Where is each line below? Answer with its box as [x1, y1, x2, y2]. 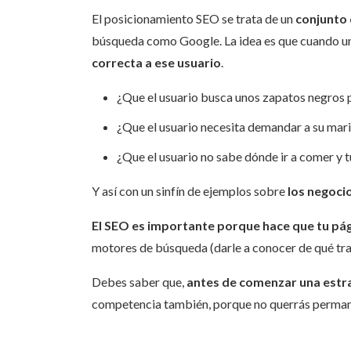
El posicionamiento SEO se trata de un [92, 11, 295, 27]
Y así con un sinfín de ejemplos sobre [92, 183, 288, 199]
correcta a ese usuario [92, 55, 221, 71]
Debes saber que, [92, 274, 184, 290]
